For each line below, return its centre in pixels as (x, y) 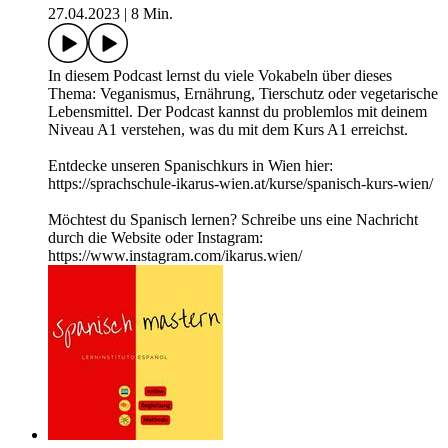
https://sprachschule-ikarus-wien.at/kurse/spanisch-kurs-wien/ (240, 184)
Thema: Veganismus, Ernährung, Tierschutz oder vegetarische (243, 94)
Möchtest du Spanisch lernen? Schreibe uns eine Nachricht (233, 220)
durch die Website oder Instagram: (155, 238)
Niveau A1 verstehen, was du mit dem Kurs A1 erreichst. (228, 130)
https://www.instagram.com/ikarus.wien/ (175, 256)
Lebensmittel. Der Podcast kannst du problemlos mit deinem (237, 112)
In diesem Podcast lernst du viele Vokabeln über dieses (220, 76)
